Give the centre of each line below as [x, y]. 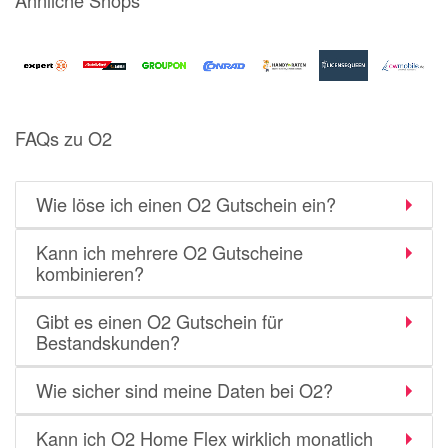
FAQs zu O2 [63, 138]
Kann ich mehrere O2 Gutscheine [169, 252]
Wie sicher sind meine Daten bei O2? [184, 390]
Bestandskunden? [108, 342]
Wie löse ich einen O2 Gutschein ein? [186, 204]
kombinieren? [90, 273]
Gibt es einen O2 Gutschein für [159, 321]
